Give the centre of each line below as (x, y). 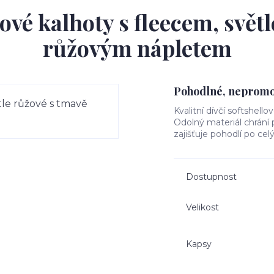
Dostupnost (211, 177)
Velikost (202, 207)
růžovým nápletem (137, 48)
